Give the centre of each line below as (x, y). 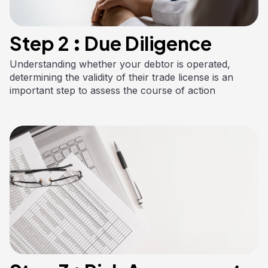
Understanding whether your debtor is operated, (120, 64)
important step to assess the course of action (112, 90)
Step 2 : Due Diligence (111, 43)
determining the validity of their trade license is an (121, 77)
